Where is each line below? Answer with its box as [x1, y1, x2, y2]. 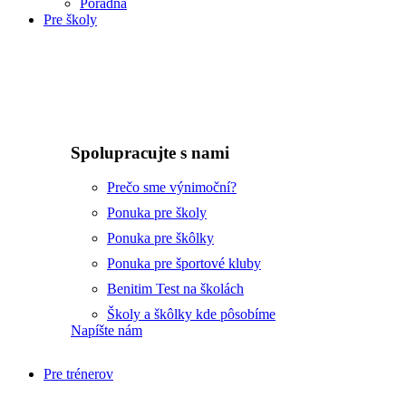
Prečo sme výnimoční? [107, 179, 237, 196]
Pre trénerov [43, 366, 113, 382]
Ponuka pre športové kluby [107, 256, 261, 272]
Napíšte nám [71, 323, 142, 339]
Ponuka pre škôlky [107, 230, 214, 246]
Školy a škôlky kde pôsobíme [107, 306, 275, 323]
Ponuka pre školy [107, 205, 207, 221]
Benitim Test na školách [107, 281, 244, 297]
